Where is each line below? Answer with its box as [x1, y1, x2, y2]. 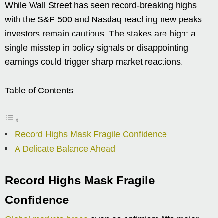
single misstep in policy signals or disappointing [5, 43, 188, 53]
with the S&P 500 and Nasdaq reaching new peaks [5, 15, 202, 25]
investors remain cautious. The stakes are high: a [5, 29, 196, 39]
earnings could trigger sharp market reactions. [5, 57, 183, 67]
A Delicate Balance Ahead [15, 144, 115, 154]
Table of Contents [5, 86, 73, 96]
